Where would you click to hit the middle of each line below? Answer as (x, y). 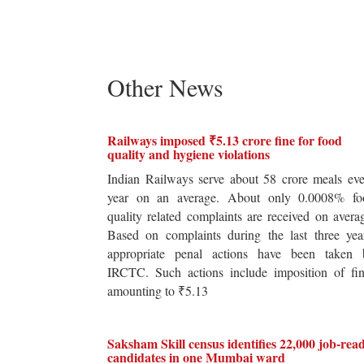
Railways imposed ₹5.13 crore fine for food (225, 140)
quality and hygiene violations (188, 154)
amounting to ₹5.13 (158, 290)
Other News (165, 87)
